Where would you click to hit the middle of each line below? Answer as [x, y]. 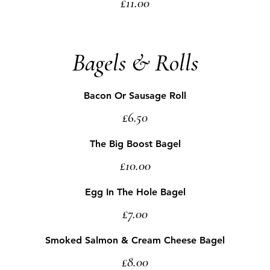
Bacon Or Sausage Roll [135, 96]
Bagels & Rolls [135, 63]
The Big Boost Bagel [135, 144]
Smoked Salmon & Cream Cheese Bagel [135, 240]
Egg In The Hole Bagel [135, 192]
